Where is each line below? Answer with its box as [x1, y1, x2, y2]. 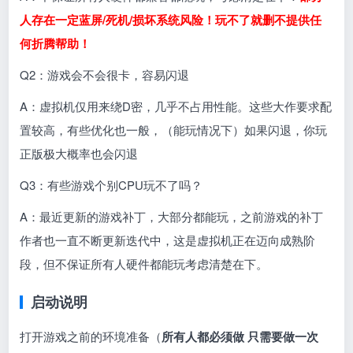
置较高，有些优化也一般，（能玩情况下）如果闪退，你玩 [20, 121, 328, 138]
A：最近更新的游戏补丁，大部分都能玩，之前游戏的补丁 [20, 207, 324, 225]
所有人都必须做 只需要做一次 [162, 327, 319, 345]
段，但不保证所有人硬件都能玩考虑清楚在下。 [20, 255, 269, 272]
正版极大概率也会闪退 [20, 144, 139, 162]
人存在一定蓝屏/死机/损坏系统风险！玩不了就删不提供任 [20, 10, 322, 28]
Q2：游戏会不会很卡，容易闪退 [20, 65, 190, 83]
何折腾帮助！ [20, 34, 91, 52]
